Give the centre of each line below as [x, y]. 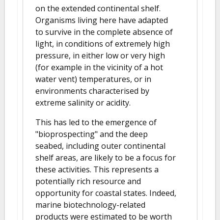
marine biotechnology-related [90, 205]
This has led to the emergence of [96, 122]
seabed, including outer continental [100, 146]
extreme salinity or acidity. [83, 103]
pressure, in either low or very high [100, 55]
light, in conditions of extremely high [103, 44]
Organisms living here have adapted [102, 20]
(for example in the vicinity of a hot [99, 67]
